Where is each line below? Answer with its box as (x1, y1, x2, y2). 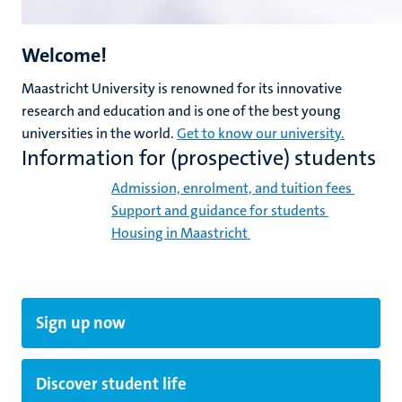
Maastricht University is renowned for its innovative (22, 78, 342, 98)
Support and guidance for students (111, 200, 326, 220)
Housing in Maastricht (111, 223, 248, 242)
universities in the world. (22, 123, 177, 143)
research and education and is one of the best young (22, 100, 341, 120)
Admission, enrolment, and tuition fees (111, 178, 352, 197)
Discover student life (36, 372, 187, 395)
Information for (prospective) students (22, 143, 376, 172)
